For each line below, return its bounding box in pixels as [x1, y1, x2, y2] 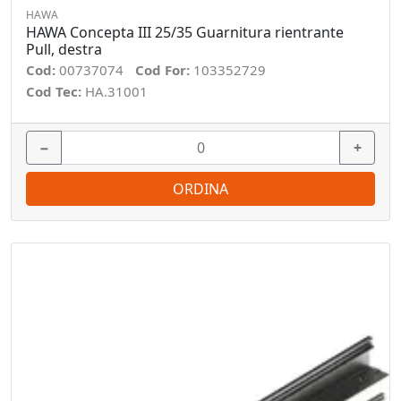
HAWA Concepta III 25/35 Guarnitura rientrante [26, 22, 344, 42]
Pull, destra [26, 39, 102, 59]
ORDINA [173, 179, 228, 199]
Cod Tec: [26, 82, 85, 100]
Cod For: [135, 61, 193, 79]
